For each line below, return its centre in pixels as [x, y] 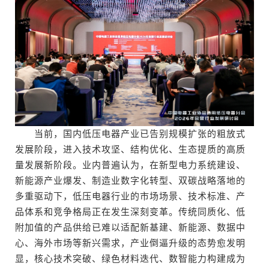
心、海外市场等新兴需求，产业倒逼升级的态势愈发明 [130, 243]
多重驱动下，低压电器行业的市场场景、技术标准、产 [130, 196]
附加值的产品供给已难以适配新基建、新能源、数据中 [130, 227]
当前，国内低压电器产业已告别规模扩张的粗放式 [130, 134]
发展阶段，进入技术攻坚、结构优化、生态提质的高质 [130, 149]
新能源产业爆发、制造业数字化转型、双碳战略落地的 [130, 180]
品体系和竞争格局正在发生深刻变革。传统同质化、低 [130, 212]
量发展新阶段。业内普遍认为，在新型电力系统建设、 [130, 165]
